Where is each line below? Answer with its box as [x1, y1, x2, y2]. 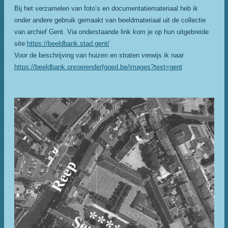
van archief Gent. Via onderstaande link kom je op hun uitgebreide [14, 28, 209, 36]
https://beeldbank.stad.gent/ [26, 40, 109, 47]
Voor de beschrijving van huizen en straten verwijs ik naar [14, 51, 184, 59]
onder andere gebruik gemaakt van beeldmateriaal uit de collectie [14, 16, 206, 24]
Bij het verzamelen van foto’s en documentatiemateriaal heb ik [14, 5, 198, 12]
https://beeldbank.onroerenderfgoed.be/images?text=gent [14, 63, 182, 71]
